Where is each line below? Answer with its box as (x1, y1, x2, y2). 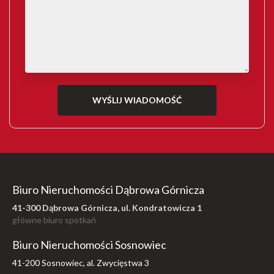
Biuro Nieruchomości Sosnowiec (12, 238, 166, 252)
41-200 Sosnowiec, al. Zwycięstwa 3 (12, 257, 149, 268)
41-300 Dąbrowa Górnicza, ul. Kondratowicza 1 (12, 202, 202, 213)
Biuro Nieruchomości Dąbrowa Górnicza (12, 183, 204, 197)
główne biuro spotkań (12, 215, 96, 226)
